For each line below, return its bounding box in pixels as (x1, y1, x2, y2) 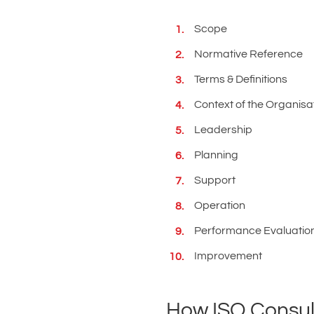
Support (194, 175, 235, 186)
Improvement (194, 250, 262, 261)
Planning (194, 149, 238, 161)
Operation (194, 200, 245, 211)
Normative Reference (194, 48, 303, 60)
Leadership (194, 124, 252, 135)
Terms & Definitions (194, 74, 287, 85)
